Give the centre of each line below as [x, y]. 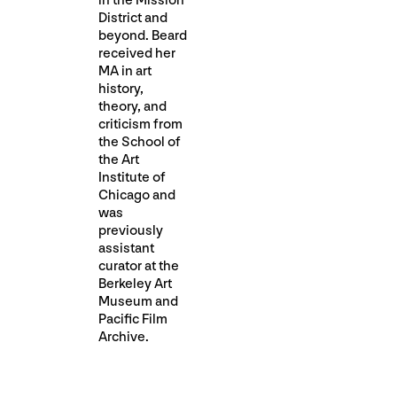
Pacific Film [133, 319]
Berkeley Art [135, 284]
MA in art [125, 71]
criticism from [140, 125]
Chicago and [137, 195]
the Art [119, 160]
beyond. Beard [143, 36]
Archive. [124, 337]
